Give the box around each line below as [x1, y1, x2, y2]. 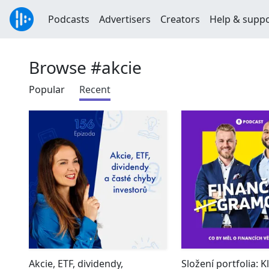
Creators [160, 13, 200, 26]
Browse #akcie [29, 56, 142, 79]
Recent [79, 83, 110, 96]
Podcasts [48, 13, 89, 26]
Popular [29, 83, 65, 96]
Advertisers [99, 13, 151, 26]
